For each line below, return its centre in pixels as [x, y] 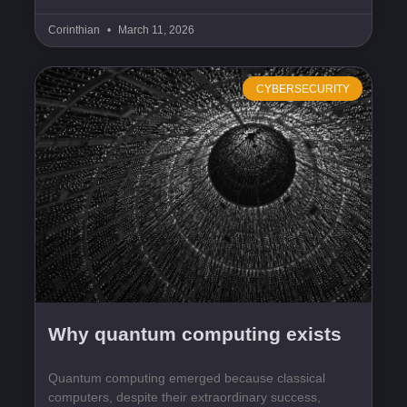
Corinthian [75, 30]
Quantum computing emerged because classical [187, 378]
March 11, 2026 [155, 30]
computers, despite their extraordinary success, [184, 397]
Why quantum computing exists [195, 334]
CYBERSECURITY [303, 89]
